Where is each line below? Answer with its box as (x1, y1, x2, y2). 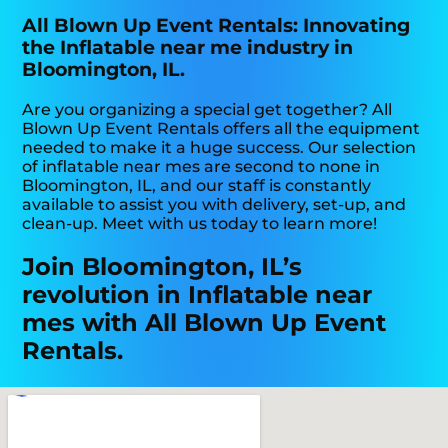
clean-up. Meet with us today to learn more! (22, 213, 378, 233)
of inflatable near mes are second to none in (22, 156, 381, 176)
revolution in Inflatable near (22, 279, 373, 309)
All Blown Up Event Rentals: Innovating (22, 14, 411, 38)
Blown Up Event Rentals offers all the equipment (22, 118, 421, 138)
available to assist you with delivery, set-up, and (22, 194, 407, 214)
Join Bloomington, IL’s (22, 251, 303, 281)
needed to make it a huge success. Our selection (22, 137, 417, 157)
